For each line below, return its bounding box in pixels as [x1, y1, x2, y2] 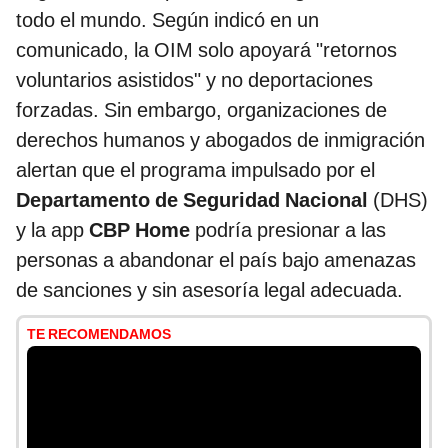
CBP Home [89, 218, 190, 243]
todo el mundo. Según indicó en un [16, 8, 319, 33]
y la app [16, 218, 89, 243]
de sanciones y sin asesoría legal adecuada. [16, 278, 403, 303]
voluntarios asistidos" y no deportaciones [16, 68, 373, 93]
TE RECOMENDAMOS [27, 326, 171, 343]
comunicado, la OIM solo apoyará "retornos [16, 38, 397, 63]
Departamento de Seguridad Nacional [16, 188, 373, 213]
